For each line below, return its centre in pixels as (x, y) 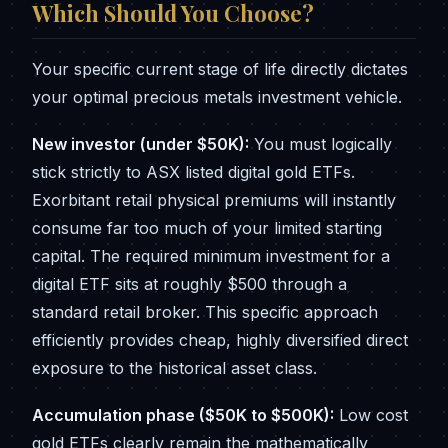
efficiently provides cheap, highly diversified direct (220, 339)
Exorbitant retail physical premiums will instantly (214, 199)
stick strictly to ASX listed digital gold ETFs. (193, 171)
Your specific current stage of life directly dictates (220, 68)
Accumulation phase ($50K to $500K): (183, 414)
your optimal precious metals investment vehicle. (217, 96)
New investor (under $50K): (140, 143)
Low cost (371, 414)
